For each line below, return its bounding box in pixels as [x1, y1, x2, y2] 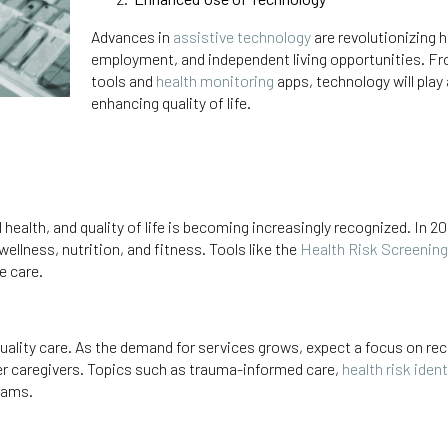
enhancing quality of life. [90, 93, 254, 113]
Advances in [90, 27, 173, 47]
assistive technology [172, 27, 311, 47]
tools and [90, 71, 156, 91]
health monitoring [155, 71, 274, 91]
